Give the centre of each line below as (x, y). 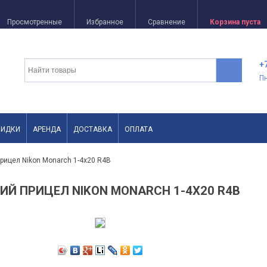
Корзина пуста (235, 22)
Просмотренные (34, 22)
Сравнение (166, 22)
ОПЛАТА (139, 129)
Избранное (105, 22)
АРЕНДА (47, 129)
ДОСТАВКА (93, 129)
